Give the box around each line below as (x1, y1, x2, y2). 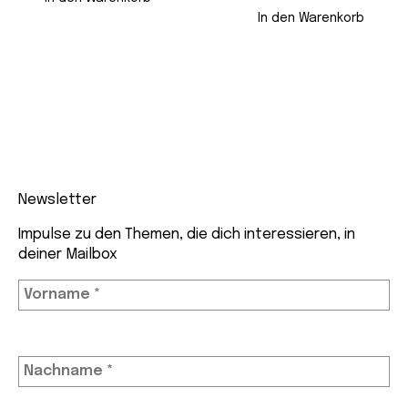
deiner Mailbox (18, 246, 117, 262)
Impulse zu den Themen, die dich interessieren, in (18, 226, 355, 242)
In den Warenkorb (257, 11, 364, 25)
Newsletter (18, 191, 97, 208)
